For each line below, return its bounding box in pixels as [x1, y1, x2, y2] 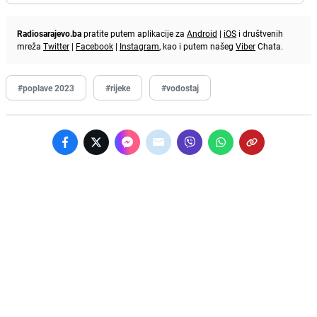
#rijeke [105, 81, 130, 93]
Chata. [255, 40, 283, 52]
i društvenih [236, 27, 283, 39]
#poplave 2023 [18, 81, 74, 93]
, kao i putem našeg [159, 40, 236, 52]
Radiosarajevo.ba [17, 27, 81, 39]
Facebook [76, 40, 113, 52]
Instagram [120, 40, 159, 52]
